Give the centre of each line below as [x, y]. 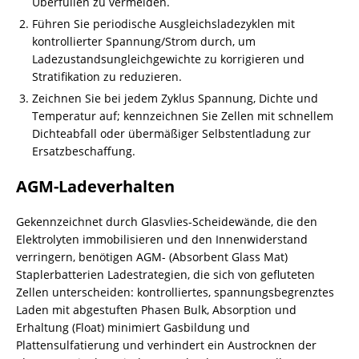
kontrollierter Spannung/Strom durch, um [144, 41]
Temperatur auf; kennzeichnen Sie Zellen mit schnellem [183, 116]
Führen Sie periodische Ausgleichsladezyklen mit [163, 24]
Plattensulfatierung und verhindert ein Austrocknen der [166, 345]
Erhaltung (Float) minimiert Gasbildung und [133, 327]
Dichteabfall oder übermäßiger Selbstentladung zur [171, 133]
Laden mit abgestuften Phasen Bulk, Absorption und [156, 310]
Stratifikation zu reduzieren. [107, 77]
